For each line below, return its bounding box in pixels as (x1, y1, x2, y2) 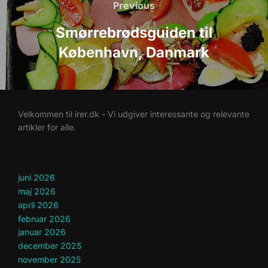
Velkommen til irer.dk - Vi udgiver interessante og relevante (18, 109, 249, 120)
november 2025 (18, 254, 81, 264)
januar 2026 (18, 227, 66, 237)
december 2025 (18, 240, 81, 251)
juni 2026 (18, 172, 55, 183)
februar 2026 (18, 213, 71, 224)
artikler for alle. (18, 122, 76, 133)
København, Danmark (59, 44, 209, 62)
